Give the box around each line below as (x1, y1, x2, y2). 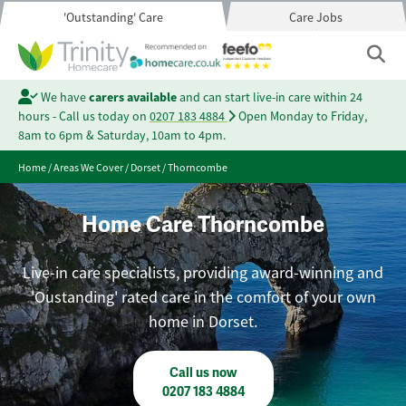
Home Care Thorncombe (82, 211, 324, 238)
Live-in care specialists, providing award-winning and (23, 263, 383, 283)
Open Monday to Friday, (236, 108, 367, 124)
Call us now (169, 365, 237, 381)
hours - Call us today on (18, 108, 150, 124)
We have (37, 89, 89, 105)
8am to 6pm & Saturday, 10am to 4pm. (18, 127, 226, 143)
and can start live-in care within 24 (176, 89, 362, 105)
